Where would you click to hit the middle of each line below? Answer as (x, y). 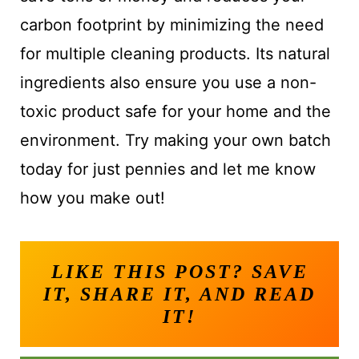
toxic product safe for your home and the (175, 112)
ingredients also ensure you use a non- (168, 83)
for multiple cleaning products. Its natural (175, 54)
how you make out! (92, 198)
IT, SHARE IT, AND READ (179, 294)
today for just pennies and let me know (167, 169)
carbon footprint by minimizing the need (171, 25)
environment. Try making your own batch (175, 141)
